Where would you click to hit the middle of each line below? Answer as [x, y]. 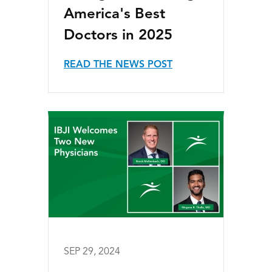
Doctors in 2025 [118, 36]
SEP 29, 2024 [92, 252]
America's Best [114, 15]
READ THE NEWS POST [118, 65]
